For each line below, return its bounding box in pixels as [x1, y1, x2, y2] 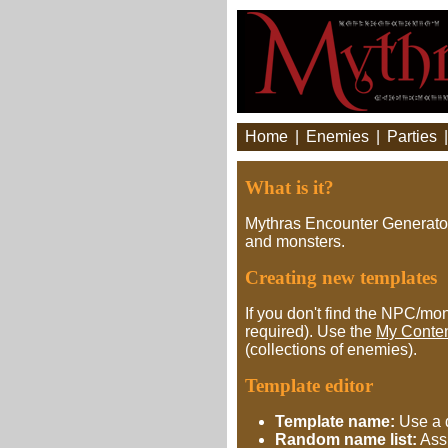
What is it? [245, 177, 334, 198]
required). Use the [245, 323, 376, 340]
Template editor [245, 375, 373, 396]
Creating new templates [245, 267, 437, 288]
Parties [387, 128, 437, 145]
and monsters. [245, 233, 345, 250]
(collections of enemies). [245, 341, 417, 358]
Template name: [275, 413, 395, 430]
